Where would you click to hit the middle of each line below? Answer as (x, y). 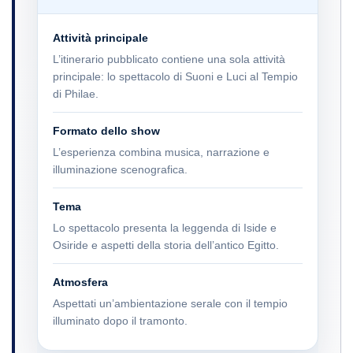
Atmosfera (80, 282)
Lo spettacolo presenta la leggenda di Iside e (165, 228)
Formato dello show (106, 131)
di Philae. (76, 94)
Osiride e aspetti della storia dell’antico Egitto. (166, 245)
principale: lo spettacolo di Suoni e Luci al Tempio (175, 77)
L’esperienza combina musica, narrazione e (161, 152)
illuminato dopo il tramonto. (120, 321)
